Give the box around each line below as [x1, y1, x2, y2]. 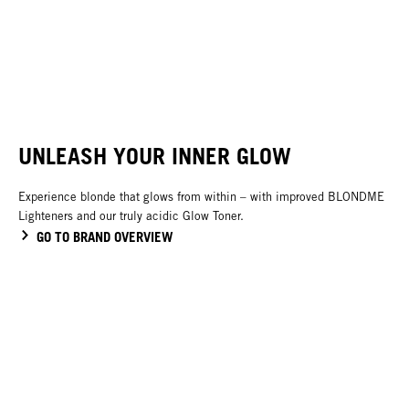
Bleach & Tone [55, 19, 143, 37]
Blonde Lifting [55, 28, 138, 46]
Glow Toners [232, 19, 306, 37]
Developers [232, 28, 300, 46]
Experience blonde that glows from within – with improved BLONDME [18, 190, 384, 204]
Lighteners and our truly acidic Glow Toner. [18, 209, 247, 224]
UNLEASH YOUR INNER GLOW [18, 142, 291, 170]
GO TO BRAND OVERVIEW [37, 228, 173, 246]
